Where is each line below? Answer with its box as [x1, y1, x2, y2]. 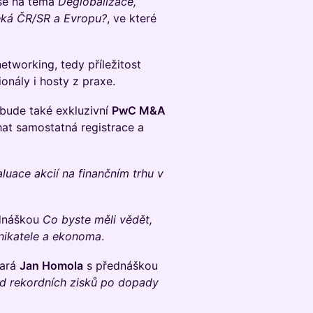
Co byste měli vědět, [43, 212, 152, 226]
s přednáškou [83, 259, 158, 272]
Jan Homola [20, 259, 83, 272]
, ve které [107, 11, 156, 25]
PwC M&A [112, 103, 166, 117]
